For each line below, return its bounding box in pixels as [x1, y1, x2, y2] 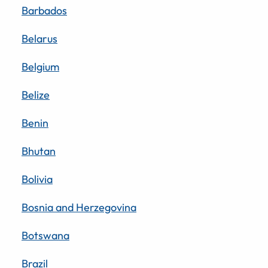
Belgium [22, 59, 59, 74]
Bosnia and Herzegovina [22, 200, 136, 214]
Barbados [22, 3, 67, 17]
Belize [22, 87, 50, 102]
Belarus [22, 31, 57, 45]
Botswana [22, 228, 69, 242]
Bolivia [22, 172, 53, 186]
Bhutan [22, 144, 56, 158]
